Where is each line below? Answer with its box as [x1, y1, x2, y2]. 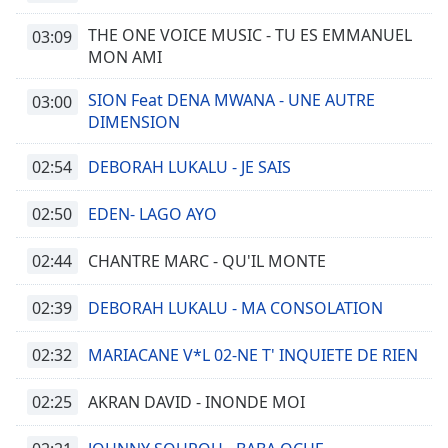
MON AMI [88, 46, 162, 68]
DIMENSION [88, 111, 180, 133]
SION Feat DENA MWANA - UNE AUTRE [88, 89, 375, 111]
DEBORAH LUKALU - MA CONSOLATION [88, 297, 383, 319]
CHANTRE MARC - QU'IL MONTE [88, 250, 326, 272]
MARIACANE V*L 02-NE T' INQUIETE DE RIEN [88, 344, 418, 366]
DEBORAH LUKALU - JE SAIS [88, 156, 291, 178]
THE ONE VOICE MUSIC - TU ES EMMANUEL [88, 24, 412, 46]
